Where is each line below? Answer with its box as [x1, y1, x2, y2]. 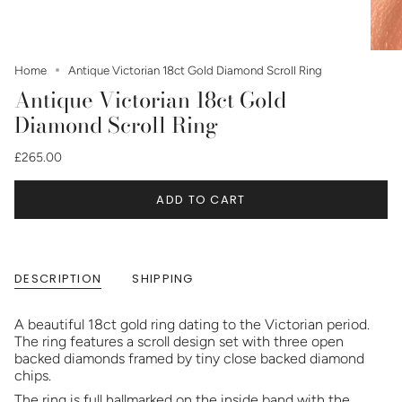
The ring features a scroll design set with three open [14, 332, 344, 350]
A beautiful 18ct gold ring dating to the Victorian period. [14, 315, 370, 333]
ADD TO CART [156, 190, 246, 208]
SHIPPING [132, 269, 194, 287]
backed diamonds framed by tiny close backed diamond [14, 349, 364, 367]
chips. [14, 366, 51, 384]
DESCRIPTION [14, 269, 102, 287]
